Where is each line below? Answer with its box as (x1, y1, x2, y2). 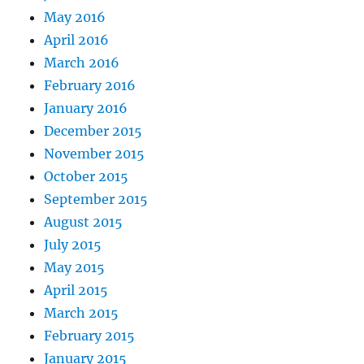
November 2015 (44, 145, 145, 162)
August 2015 (44, 214, 123, 231)
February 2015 (44, 327, 136, 344)
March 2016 (44, 54, 120, 71)
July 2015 (44, 236, 102, 253)
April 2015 (44, 282, 109, 299)
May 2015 (44, 259, 106, 276)
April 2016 (44, 32, 110, 49)
